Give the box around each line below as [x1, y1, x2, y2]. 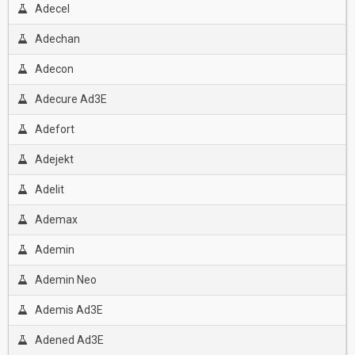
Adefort [34, 123, 74, 136]
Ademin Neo [34, 273, 97, 286]
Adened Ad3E [34, 334, 104, 346]
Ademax [34, 213, 78, 226]
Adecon [34, 63, 74, 75]
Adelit [34, 183, 64, 196]
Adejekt [34, 153, 74, 166]
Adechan [34, 32, 80, 45]
